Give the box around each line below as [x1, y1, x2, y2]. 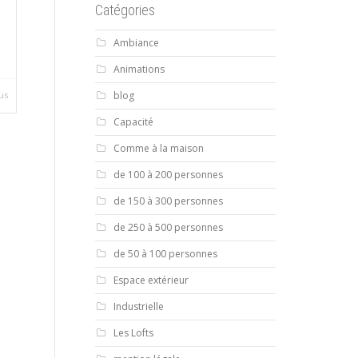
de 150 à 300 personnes [113, 194, 223, 208]
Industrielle [113, 300, 164, 313]
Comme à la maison [113, 141, 204, 155]
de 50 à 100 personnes [113, 247, 217, 261]
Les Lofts [113, 326, 153, 340]
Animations [113, 62, 165, 76]
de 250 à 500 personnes [113, 221, 223, 234]
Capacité [113, 115, 153, 129]
